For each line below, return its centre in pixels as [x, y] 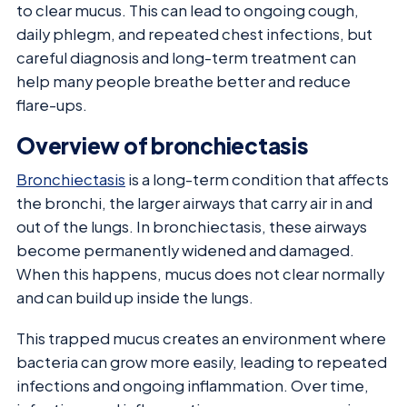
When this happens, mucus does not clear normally [200, 274]
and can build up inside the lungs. [135, 298]
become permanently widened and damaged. [185, 251]
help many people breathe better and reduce [184, 81]
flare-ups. [52, 104]
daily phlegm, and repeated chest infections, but [194, 34]
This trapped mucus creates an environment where [201, 338]
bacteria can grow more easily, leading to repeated [202, 362]
